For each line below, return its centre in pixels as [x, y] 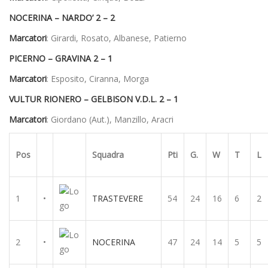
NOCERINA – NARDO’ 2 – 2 [62, 17]
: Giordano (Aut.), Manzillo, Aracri [110, 119]
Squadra [108, 154]
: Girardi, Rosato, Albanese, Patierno [117, 38]
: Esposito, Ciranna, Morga [98, 78]
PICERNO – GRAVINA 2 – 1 [61, 58]
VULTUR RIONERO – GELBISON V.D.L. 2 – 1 [94, 99]
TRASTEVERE [118, 198]
